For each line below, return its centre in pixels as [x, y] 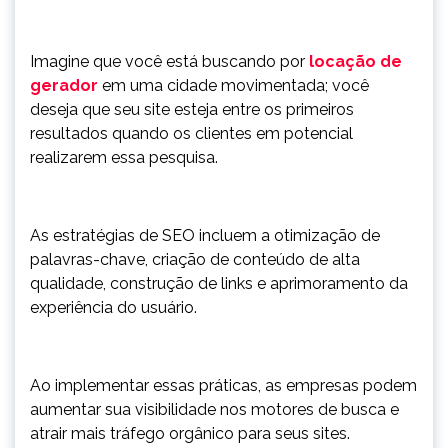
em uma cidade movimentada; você [233, 85]
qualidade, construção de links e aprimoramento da [219, 283]
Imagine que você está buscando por [169, 61]
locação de [355, 61]
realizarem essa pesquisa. [124, 157]
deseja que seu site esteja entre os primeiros [192, 109]
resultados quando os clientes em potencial [191, 133]
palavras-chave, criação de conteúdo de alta [195, 259]
